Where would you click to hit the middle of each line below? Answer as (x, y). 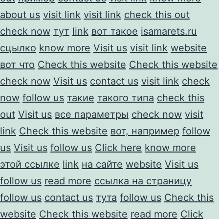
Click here (118, 147)
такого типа (126, 98)
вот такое (115, 31)
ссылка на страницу (143, 181)
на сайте (102, 164)
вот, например (145, 131)
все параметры (92, 114)
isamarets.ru (169, 31)
